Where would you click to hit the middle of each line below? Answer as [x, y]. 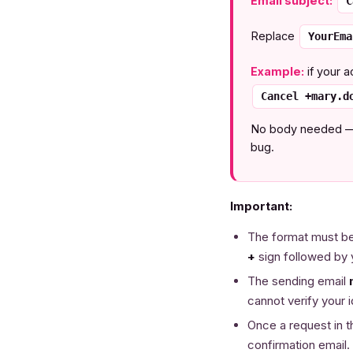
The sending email [298, 281]
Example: [277, 71]
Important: [261, 206]
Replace [274, 36]
